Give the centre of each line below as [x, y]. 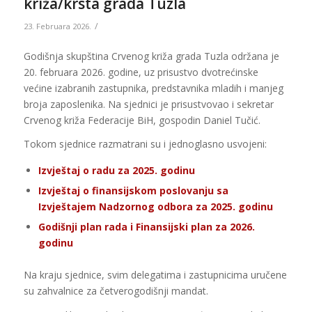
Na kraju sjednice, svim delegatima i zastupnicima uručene [155, 275]
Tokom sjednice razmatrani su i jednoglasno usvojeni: [145, 144]
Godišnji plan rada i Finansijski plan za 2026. [146, 227]
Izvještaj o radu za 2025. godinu [116, 171]
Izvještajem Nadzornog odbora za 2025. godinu [155, 207]
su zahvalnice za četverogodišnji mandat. [116, 291]
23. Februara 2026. [57, 26]
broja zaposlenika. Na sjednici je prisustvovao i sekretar [148, 104]
